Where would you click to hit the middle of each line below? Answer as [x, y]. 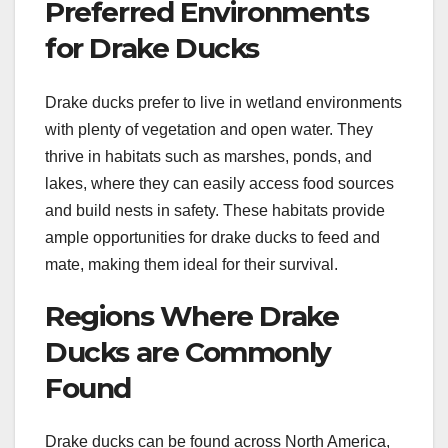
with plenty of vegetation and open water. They [209, 129]
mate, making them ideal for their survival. [191, 264]
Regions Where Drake [192, 315]
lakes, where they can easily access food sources [219, 183]
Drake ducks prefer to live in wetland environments [223, 102]
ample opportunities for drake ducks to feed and [212, 237]
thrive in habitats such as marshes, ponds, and [208, 156]
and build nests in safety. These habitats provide [215, 210]
